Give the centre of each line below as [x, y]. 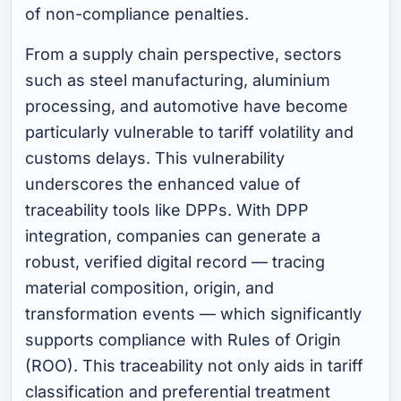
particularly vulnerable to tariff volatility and [190, 132]
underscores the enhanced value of [163, 184]
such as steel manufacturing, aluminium [178, 81]
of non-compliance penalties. [137, 14]
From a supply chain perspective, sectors [184, 55]
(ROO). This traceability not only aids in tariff [195, 366]
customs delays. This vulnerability [155, 158]
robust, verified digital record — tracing [175, 262]
